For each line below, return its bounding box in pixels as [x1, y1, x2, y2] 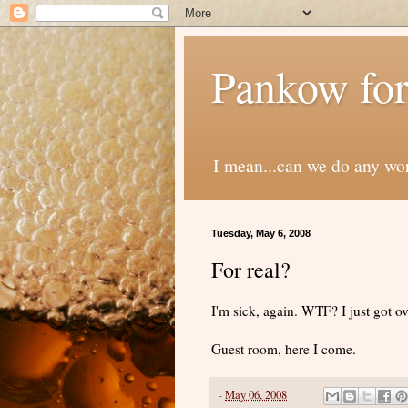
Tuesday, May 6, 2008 [211, 227, 311, 239]
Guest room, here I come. [211, 339, 356, 358]
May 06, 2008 [225, 386, 287, 403]
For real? [211, 254, 291, 284]
